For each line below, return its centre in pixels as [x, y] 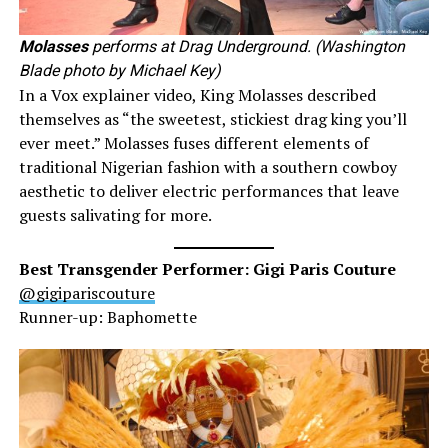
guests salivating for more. [116, 214]
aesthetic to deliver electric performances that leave [208, 190]
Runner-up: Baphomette [107, 316]
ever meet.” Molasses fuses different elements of [193, 142]
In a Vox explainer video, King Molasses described [197, 94]
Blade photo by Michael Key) [119, 70]
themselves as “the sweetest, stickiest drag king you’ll [212, 118]
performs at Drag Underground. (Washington [246, 46]
